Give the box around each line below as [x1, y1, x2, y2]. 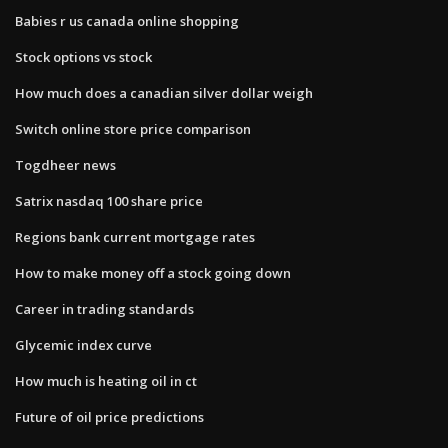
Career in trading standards [15, 299, 194, 318]
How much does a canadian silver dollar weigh [15, 83, 313, 102]
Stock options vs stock [15, 47, 152, 66]
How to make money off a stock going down [15, 263, 291, 282]
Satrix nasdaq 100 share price [15, 191, 203, 210]
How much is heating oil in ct [15, 371, 197, 390]
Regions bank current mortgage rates [15, 227, 255, 246]
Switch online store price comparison [15, 119, 251, 138]
